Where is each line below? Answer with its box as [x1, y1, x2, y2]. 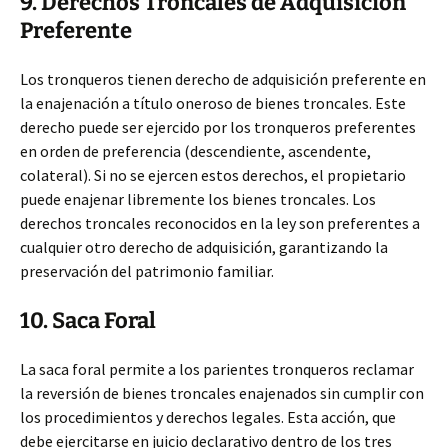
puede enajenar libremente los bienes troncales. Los [20, 189, 376, 209]
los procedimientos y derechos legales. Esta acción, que [20, 407, 396, 427]
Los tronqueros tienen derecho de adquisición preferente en [20, 69, 426, 89]
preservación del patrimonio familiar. [20, 261, 274, 281]
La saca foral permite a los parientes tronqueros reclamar [20, 359, 414, 379]
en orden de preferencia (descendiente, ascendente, [20, 141, 371, 161]
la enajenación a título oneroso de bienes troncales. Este [20, 93, 406, 113]
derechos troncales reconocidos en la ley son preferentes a [20, 213, 420, 233]
